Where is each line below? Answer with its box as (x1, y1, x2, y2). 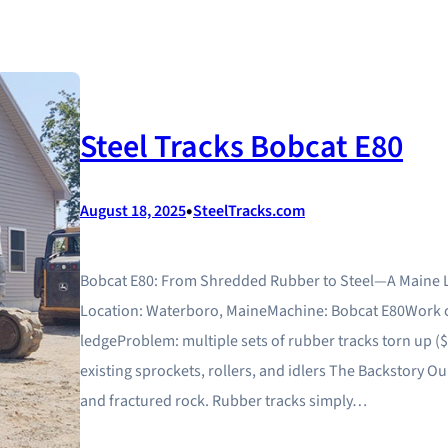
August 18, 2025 (80, 200, 186, 223)
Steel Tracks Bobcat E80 (80, 124, 403, 171)
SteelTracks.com (193, 200, 305, 223)
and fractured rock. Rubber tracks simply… (80, 390, 367, 413)
